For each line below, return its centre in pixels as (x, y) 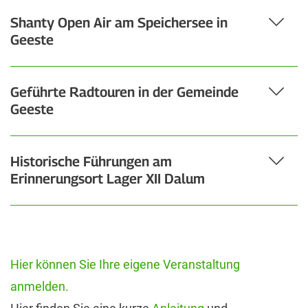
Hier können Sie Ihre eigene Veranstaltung (125, 265)
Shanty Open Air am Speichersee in (119, 23)
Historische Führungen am (91, 162)
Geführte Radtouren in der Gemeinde (124, 92)
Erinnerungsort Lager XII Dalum (108, 179)
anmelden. (40, 287)
